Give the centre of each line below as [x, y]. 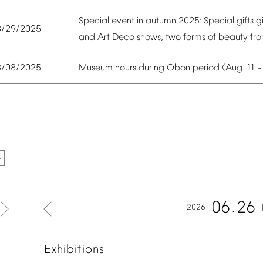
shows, [150, 38]
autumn [161, 21]
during [151, 68]
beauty [233, 38]
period [206, 68]
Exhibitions [74, 250]
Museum [96, 68]
